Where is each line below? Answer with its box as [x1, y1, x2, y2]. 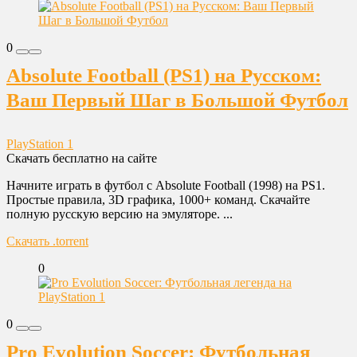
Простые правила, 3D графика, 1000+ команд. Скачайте [6, 193, 310, 206]
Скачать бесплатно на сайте [6, 151, 157, 165]
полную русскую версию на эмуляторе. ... [6, 207, 233, 221]
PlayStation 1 [6, 137, 73, 151]
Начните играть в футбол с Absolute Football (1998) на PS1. [6, 178, 325, 192]
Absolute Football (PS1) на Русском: [6, 65, 321, 86]
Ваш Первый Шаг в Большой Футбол [6, 89, 348, 111]
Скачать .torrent [6, 234, 88, 248]
